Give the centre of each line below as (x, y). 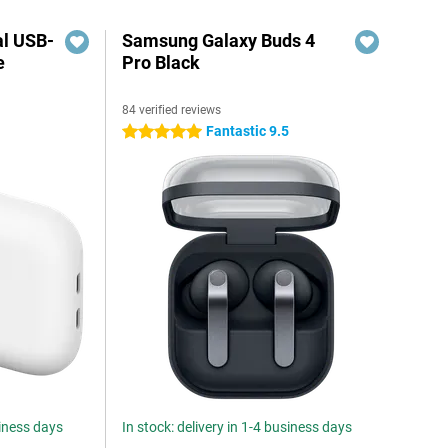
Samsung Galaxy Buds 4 (219, 40)
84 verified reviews (172, 110)
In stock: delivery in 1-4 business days (237, 427)
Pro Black (161, 62)
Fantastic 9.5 (248, 131)
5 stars (144, 132)
